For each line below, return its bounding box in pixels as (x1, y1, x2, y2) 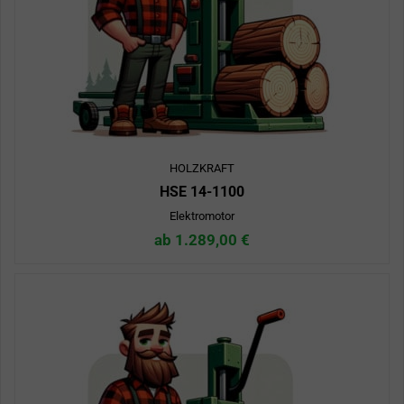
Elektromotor (170, 209, 234, 224)
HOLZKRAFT (170, 161, 234, 176)
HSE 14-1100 (160, 183, 244, 201)
